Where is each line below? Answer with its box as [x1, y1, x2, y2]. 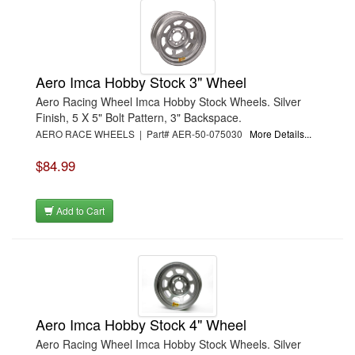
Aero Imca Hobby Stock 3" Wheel [36, 71, 246, 92]
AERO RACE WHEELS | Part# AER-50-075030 [36, 127, 250, 140]
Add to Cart [54, 204, 105, 217]
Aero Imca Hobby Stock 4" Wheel [36, 313, 246, 334]
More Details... [250, 127, 311, 140]
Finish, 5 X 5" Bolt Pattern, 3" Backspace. [36, 109, 242, 125]
